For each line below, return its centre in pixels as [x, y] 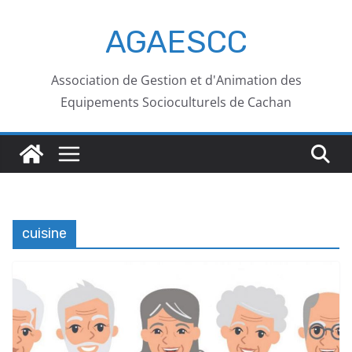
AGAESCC [176, 42]
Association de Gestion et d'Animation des [176, 80]
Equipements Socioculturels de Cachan [176, 102]
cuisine [44, 233]
